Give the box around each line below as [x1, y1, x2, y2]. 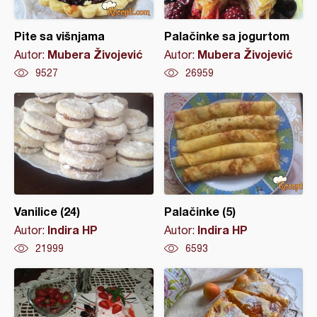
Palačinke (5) [163, 204, 236, 219]
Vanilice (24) [14, 204, 80, 219]
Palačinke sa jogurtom [163, 29, 289, 43]
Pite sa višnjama [14, 29, 105, 43]
